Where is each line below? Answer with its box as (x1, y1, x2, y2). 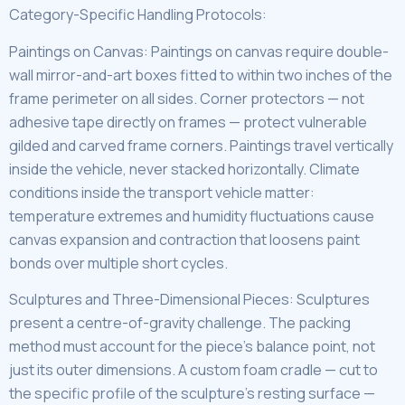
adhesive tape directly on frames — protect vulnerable (9, 111, 367, 132)
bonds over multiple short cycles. (9, 252, 228, 273)
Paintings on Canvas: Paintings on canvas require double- (9, 41, 389, 61)
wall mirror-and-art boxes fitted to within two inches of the (9, 64, 392, 85)
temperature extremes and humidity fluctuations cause (9, 205, 374, 226)
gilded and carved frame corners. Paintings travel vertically (9, 135, 393, 155)
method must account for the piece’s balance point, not (9, 335, 375, 356)
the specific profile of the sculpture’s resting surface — (9, 382, 375, 403)
